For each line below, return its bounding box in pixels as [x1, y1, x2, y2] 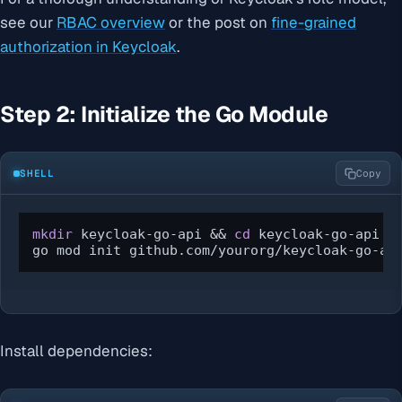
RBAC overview [57, 13, 165, 33]
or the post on [165, 13, 271, 33]
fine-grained [271, 13, 356, 33]
